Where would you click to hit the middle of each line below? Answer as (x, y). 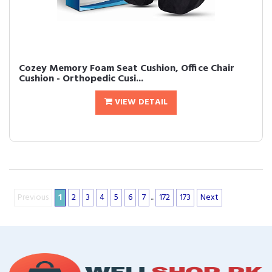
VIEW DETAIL (140, 102)
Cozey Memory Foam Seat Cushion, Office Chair (127, 69)
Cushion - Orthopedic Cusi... (81, 79)
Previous (33, 198)
